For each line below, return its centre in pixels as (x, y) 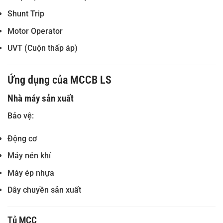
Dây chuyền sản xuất (44, 190)
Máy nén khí (29, 156)
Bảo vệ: (21, 115)
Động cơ (22, 138)
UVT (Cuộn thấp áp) (43, 48)
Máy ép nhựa (31, 173)
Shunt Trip (26, 14)
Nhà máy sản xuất (41, 99)
